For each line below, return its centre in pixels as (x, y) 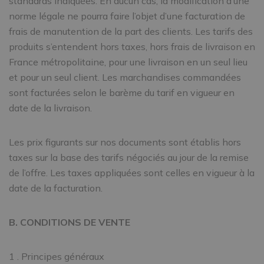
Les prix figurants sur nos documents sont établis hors (125, 142)
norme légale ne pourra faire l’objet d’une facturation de (127, 16)
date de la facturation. (56, 188)
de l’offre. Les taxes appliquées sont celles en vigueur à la (132, 173)
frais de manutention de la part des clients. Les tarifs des (131, 31)
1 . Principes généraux (57, 256)
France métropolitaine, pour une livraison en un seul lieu (128, 62)
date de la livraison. (50, 108)
